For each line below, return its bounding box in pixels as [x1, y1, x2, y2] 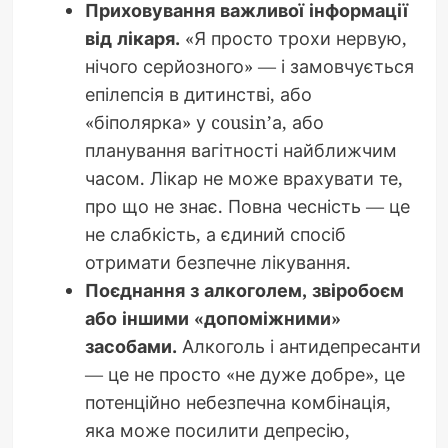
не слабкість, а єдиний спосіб [84, 222, 346, 247]
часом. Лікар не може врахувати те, [84, 166, 403, 191]
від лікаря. [84, 26, 180, 51]
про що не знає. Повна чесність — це [84, 194, 410, 219]
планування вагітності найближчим [84, 138, 397, 163]
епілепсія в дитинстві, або [84, 82, 312, 107]
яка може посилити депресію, [84, 418, 350, 443]
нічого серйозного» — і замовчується [84, 54, 414, 79]
